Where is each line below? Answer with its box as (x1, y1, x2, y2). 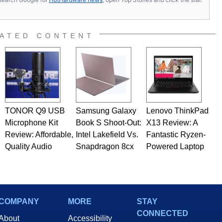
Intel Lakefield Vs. (75, 130, 138, 139)
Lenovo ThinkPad (146, 107, 209, 115)
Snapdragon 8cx (75, 142, 134, 151)
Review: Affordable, (4, 130, 73, 139)
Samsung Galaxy (75, 107, 136, 115)
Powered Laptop (146, 142, 204, 151)
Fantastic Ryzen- (146, 130, 206, 139)
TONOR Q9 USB (4, 107, 65, 115)
